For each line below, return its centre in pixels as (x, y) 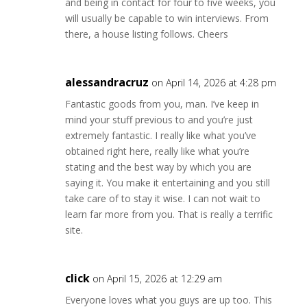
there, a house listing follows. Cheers (146, 34)
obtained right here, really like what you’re (157, 151)
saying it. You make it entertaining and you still (167, 183)
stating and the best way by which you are (158, 167)
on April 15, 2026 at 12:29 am (157, 279)
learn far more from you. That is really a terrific (169, 214)
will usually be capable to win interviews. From (167, 18)
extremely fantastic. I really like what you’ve (160, 135)
